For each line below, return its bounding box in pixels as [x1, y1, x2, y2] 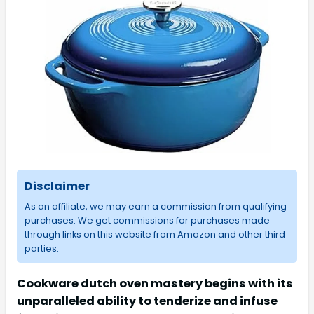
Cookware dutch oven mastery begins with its [17, 275, 293, 292]
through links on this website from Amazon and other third [24, 227, 285, 241]
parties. [24, 241, 59, 255]
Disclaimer [24, 177, 90, 194]
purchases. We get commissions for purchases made [24, 213, 270, 227]
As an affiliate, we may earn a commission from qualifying [24, 199, 287, 213]
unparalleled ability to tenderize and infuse [17, 292, 278, 309]
